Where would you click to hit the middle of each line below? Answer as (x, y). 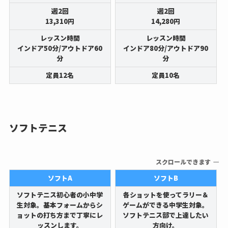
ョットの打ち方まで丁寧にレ (60, 215)
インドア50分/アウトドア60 (60, 48)
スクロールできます (179, 162)
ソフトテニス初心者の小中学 (60, 194)
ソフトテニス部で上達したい (166, 215)
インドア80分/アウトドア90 (166, 48)
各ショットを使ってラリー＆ (166, 194)
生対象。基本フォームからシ (60, 205)
